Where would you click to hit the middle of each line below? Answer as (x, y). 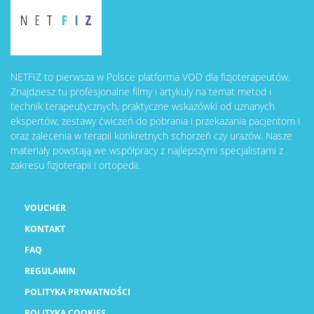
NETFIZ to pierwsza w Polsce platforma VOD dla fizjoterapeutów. (150, 77)
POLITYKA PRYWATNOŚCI (77, 292)
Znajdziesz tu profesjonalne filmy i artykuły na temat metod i (141, 92)
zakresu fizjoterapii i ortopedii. (75, 165)
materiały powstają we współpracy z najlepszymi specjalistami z (147, 151)
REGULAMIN (50, 271)
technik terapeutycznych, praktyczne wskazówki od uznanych (143, 107)
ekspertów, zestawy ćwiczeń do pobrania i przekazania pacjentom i (155, 121)
